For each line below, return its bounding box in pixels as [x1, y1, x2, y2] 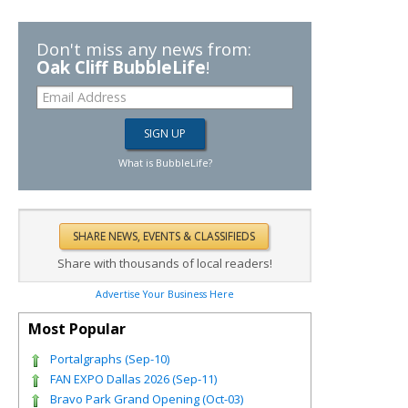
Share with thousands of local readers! [57, 254, 272, 271]
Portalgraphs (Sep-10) [50, 350, 169, 367]
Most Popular [28, 318, 126, 339]
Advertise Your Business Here [96, 287, 234, 301]
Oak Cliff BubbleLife [36, 55, 206, 78]
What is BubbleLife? [117, 155, 212, 169]
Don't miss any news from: [36, 36, 251, 60]
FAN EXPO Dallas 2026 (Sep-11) [50, 370, 217, 387]
